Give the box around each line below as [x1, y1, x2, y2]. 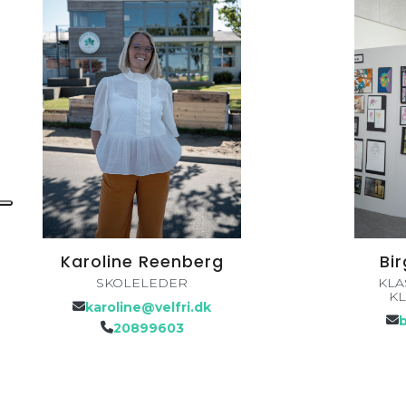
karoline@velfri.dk [85, 299, 212, 316]
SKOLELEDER [96, 274, 188, 291]
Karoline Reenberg [60, 250, 224, 273]
